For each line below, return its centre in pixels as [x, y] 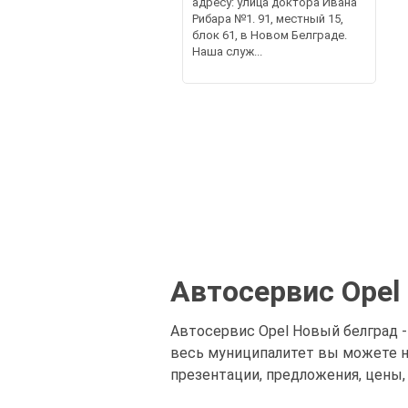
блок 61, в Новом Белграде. [269, 35]
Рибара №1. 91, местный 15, [267, 19]
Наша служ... [227, 51]
